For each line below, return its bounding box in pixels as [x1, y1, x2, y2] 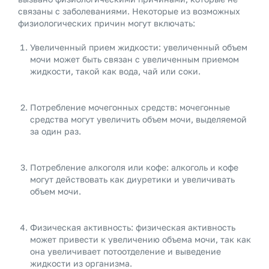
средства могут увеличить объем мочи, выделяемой [30, 114, 247, 124]
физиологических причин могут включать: [18, 18, 195, 28]
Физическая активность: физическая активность [30, 222, 235, 232]
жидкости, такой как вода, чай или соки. [30, 66, 201, 76]
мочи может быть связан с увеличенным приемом [30, 54, 239, 64]
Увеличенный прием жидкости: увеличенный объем [30, 42, 247, 52]
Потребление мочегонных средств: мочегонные [30, 102, 230, 112]
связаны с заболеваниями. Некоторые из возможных [18, 6, 240, 16]
